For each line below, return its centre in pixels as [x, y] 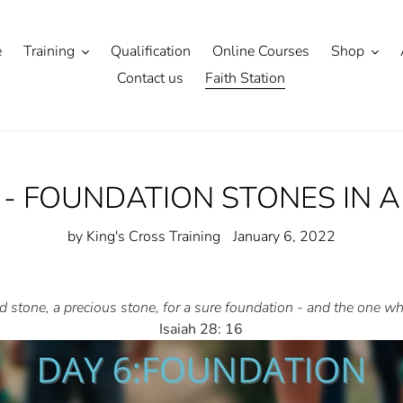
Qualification [150, 51]
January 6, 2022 [284, 237]
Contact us [150, 78]
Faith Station [245, 78]
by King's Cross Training [143, 237]
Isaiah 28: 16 [201, 329]
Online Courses [260, 51]
